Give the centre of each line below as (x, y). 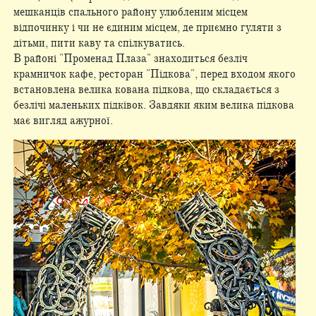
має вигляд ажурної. (63, 121)
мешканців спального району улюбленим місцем (130, 12)
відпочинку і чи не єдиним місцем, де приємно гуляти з (147, 28)
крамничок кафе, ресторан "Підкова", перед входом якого (154, 74)
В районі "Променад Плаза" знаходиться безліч (130, 59)
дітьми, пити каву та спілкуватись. (99, 43)
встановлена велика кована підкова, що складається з (146, 90)
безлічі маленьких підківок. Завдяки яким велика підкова (153, 105)
